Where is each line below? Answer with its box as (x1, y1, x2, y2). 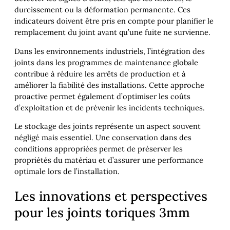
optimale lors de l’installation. (14, 166, 120, 177)
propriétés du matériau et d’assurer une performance (14, 155, 203, 165)
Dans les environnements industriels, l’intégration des (14, 46, 205, 56)
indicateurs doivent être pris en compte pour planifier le (14, 16, 214, 26)
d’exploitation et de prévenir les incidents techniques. (14, 102, 205, 112)
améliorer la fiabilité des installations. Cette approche (14, 80, 204, 90)
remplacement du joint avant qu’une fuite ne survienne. (14, 27, 210, 37)
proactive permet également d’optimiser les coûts (14, 91, 190, 101)
